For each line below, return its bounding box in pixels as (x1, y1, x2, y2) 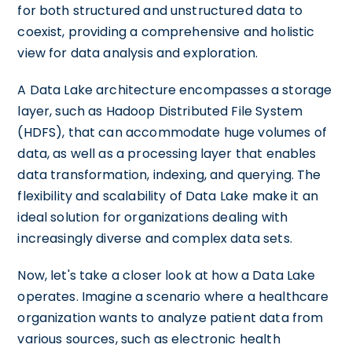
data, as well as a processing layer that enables (17, 144, 317, 163)
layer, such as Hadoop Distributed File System (17, 101, 303, 120)
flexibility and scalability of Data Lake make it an (17, 186, 319, 205)
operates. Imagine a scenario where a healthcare (17, 287, 329, 306)
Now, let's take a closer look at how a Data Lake (17, 266, 316, 284)
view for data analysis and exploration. (17, 43, 258, 62)
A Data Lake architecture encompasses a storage (17, 80, 332, 99)
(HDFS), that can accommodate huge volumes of (17, 123, 327, 141)
